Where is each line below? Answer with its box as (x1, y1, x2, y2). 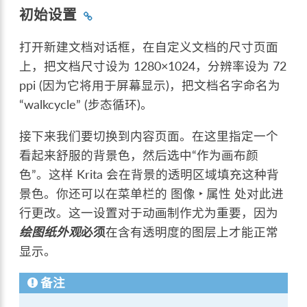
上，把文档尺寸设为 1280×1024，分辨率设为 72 (19, 58, 287, 73)
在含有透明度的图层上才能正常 (106, 224, 279, 239)
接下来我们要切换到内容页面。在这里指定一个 (19, 128, 279, 143)
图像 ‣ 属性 (171, 186, 232, 201)
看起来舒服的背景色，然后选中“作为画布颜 (19, 147, 259, 162)
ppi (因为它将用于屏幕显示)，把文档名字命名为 (19, 77, 281, 93)
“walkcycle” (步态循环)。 (19, 97, 153, 112)
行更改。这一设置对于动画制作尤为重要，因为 (19, 205, 279, 220)
